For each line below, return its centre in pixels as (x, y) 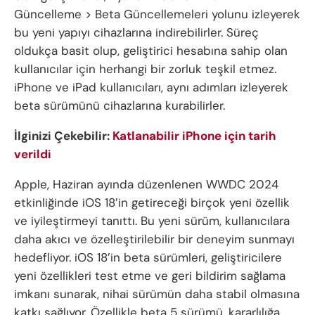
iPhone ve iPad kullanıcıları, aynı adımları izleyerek (151, 88)
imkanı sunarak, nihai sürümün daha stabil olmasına (157, 294)
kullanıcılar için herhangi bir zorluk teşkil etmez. (145, 69)
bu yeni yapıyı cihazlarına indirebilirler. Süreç (136, 33)
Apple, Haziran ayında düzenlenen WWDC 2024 (146, 185)
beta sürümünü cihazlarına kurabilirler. (120, 106)
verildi (33, 154)
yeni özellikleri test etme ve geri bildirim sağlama (150, 276)
